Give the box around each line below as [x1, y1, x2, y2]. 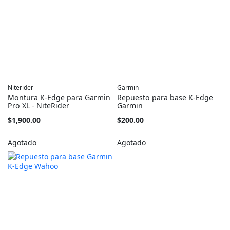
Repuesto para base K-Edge [117, 92, 214, 103]
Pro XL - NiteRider [8, 101, 69, 111]
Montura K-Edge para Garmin [8, 92, 110, 103]
